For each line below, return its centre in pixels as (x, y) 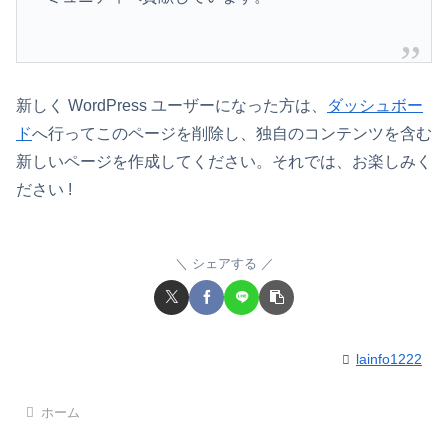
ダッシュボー (375, 106)
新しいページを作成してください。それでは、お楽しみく (224, 162)
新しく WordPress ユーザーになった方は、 (171, 106)
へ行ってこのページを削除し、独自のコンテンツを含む (232, 134)
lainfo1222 (389, 358)
